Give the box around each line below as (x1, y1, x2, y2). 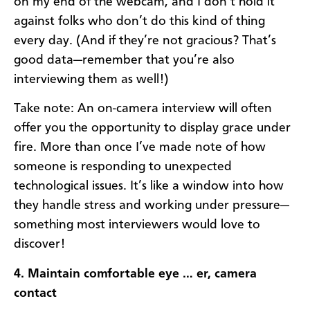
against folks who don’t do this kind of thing (14, 15, 265, 28)
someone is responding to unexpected (14, 161, 232, 174)
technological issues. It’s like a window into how (14, 180, 284, 193)
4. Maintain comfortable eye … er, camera (14, 267, 257, 280)
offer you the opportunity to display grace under (14, 122, 291, 135)
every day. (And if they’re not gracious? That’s (14, 34, 276, 47)
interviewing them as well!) (14, 73, 169, 86)
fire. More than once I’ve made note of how (14, 141, 266, 154)
